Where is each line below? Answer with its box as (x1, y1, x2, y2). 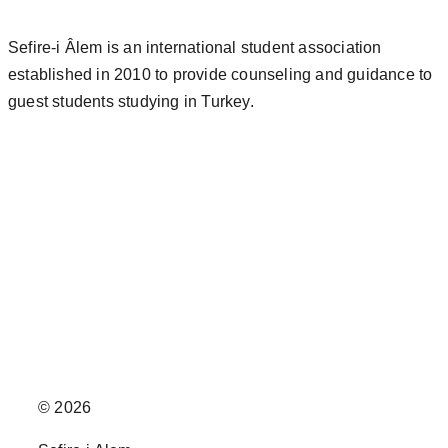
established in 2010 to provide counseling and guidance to (8, 66, 433, 84)
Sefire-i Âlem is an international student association (8, 39, 382, 57)
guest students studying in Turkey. (8, 93, 254, 111)
